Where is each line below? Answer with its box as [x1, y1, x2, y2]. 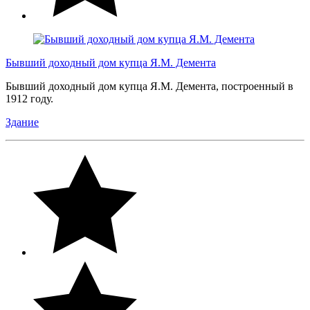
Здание [6, 116, 39, 128]
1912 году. [6, 92, 56, 104]
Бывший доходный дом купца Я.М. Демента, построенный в [6, 80, 293, 92]
